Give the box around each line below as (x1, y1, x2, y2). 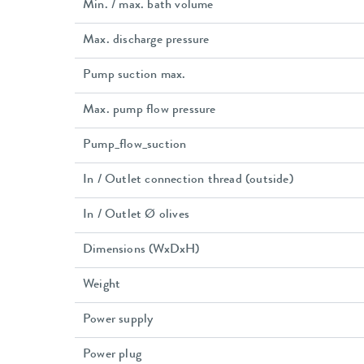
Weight (83, 279, 121, 292)
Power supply (83, 314, 154, 327)
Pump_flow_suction (83, 139, 187, 153)
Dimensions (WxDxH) (83, 244, 200, 258)
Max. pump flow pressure (83, 104, 216, 118)
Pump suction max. (83, 69, 186, 83)
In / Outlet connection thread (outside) (83, 174, 293, 188)
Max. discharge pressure (83, 34, 210, 48)
